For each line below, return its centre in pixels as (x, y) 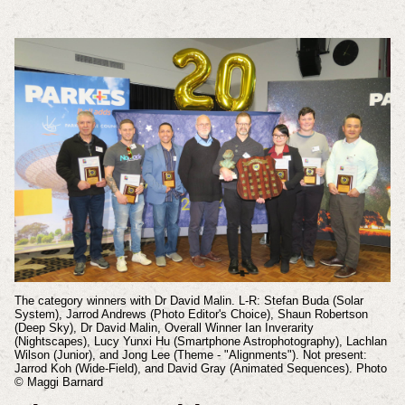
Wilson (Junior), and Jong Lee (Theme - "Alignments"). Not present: (190, 355)
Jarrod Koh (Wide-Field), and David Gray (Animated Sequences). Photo (200, 369)
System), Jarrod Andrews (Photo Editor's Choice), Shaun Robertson (191, 315)
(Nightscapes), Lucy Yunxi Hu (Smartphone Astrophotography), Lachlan (200, 342)
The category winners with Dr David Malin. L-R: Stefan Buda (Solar (188, 301)
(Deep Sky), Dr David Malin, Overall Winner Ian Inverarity (164, 328)
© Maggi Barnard (58, 382)
